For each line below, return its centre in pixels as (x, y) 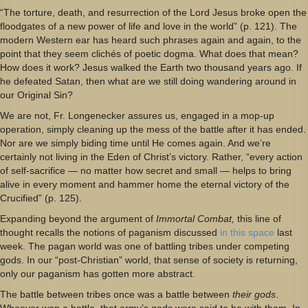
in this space (247, 232)
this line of (259, 218)
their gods (254, 294)
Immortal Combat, (197, 218)
